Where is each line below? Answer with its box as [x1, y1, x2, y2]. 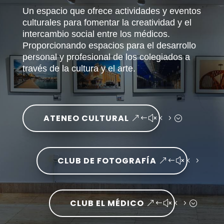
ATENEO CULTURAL [43, 112, 129, 124]
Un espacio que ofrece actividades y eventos [22, 6, 201, 16]
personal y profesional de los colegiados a [22, 52, 190, 62]
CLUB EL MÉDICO [69, 197, 144, 209]
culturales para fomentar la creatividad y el [22, 17, 191, 27]
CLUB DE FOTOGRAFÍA [57, 155, 156, 166]
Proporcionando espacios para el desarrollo [22, 40, 196, 50]
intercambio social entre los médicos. [22, 29, 170, 39]
